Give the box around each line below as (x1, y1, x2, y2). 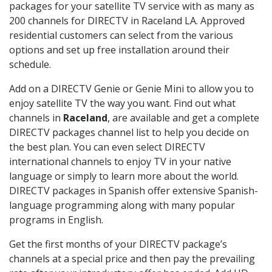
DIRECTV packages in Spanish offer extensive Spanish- (9, 183, 258, 197)
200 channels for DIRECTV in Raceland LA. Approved (9, 13, 245, 27)
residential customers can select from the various (9, 28, 233, 42)
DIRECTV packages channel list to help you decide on (9, 125, 249, 139)
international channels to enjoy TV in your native (9, 154, 231, 168)
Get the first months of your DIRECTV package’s (9, 237, 227, 251)
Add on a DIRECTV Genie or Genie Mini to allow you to (9, 81, 254, 95)
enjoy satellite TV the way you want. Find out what (9, 96, 236, 110)
